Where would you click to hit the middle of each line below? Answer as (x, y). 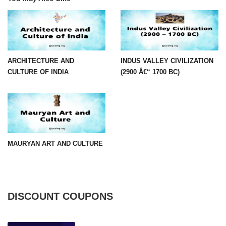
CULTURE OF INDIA (38, 72)
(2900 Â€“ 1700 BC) (150, 72)
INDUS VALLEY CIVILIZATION (167, 61)
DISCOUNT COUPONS (60, 196)
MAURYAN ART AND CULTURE (55, 143)
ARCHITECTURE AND (41, 61)
